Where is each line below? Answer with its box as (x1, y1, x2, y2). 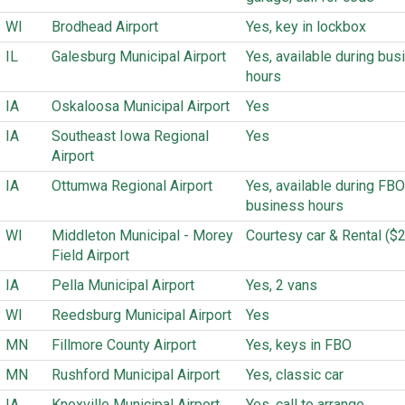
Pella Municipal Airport (52, 277, 194, 294)
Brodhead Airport (52, 18, 158, 35)
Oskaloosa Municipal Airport (52, 98, 230, 115)
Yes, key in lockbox (246, 18, 366, 35)
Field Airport (52, 247, 129, 264)
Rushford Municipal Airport (52, 366, 220, 383)
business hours (246, 197, 344, 214)
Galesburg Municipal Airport (52, 48, 226, 65)
